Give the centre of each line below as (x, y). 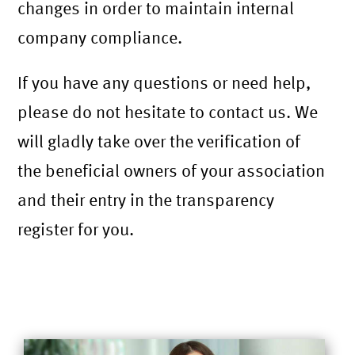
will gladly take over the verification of (159, 141)
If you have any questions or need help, (164, 82)
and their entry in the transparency (146, 199)
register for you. (76, 229)
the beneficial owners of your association (172, 170)
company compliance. (100, 37)
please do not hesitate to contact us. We (168, 111)
